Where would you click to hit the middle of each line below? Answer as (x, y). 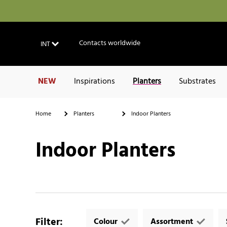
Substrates (197, 82)
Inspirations (94, 82)
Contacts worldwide (110, 44)
